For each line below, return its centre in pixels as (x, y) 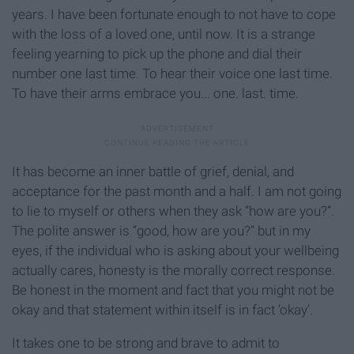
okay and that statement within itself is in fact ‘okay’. (162, 309)
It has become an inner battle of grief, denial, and (153, 171)
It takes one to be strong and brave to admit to (146, 343)
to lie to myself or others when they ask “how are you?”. (173, 211)
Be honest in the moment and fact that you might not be (173, 290)
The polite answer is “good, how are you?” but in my (161, 230)
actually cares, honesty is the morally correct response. (173, 270)
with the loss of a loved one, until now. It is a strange (164, 34)
